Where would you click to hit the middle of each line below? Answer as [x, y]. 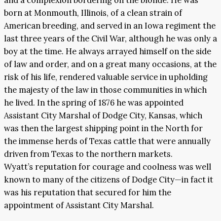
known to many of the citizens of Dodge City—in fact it [109, 179]
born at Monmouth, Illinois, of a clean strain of [93, 13]
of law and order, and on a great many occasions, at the [110, 64]
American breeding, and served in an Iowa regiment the [110, 25]
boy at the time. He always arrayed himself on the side [108, 51]
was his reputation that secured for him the [88, 192]
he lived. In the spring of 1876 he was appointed [94, 102]
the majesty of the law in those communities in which [105, 90]
